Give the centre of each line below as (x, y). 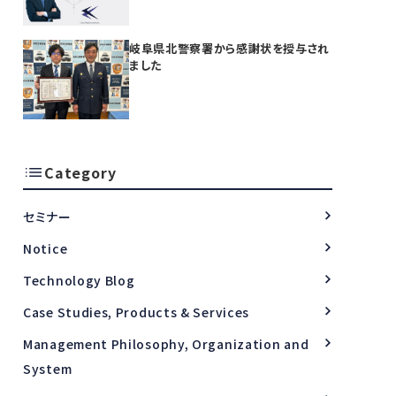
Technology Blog (79, 280)
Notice (46, 248)
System (48, 368)
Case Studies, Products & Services (137, 312)
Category (80, 172)
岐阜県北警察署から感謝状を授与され (230, 48)
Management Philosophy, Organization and (166, 343)
